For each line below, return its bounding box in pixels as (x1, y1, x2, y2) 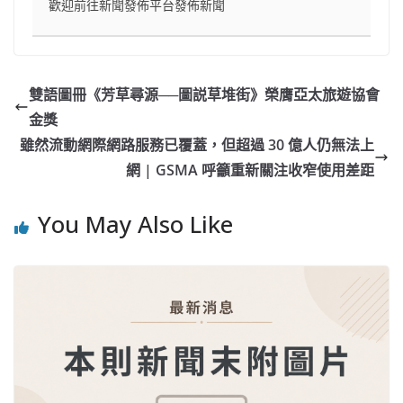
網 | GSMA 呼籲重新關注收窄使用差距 (126, 160, 374, 181)
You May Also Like (38, 208, 233, 241)
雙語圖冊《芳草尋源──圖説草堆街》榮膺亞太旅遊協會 (29, 85, 380, 105)
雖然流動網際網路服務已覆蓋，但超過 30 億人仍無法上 (20, 135, 374, 156)
